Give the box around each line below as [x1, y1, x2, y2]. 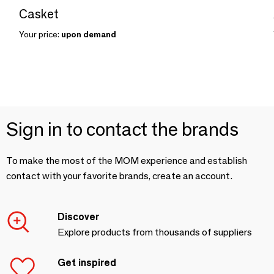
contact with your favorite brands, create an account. [6, 169, 232, 182]
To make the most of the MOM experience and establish [6, 154, 247, 166]
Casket [19, 6, 59, 21]
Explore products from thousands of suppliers [57, 226, 252, 238]
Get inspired [57, 256, 116, 268]
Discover [57, 210, 99, 223]
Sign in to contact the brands [6, 117, 239, 141]
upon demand [61, 28, 116, 40]
